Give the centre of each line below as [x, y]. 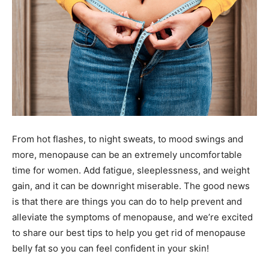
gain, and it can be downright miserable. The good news [131, 186]
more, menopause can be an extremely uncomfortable [127, 155]
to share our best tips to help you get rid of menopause [129, 233]
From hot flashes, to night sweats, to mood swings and [128, 139]
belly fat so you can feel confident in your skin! [110, 248]
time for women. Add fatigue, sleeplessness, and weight [131, 170]
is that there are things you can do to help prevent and [127, 201]
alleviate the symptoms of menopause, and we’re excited [132, 217]
